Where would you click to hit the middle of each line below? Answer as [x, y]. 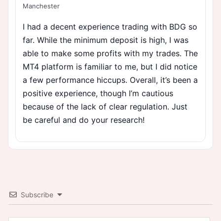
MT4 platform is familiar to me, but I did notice [110, 66]
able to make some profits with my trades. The [110, 53]
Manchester [41, 6]
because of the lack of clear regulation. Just [105, 106]
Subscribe [37, 194]
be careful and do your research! [84, 120]
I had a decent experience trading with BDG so [110, 26]
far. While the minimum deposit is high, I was [106, 40]
